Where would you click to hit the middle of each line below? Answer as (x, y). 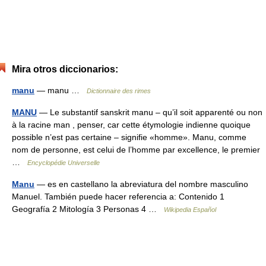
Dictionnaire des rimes (119, 91)
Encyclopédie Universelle (64, 163)
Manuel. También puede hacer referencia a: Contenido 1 (118, 197)
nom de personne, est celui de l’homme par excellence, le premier (136, 150)
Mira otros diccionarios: (65, 69)
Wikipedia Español (190, 210)
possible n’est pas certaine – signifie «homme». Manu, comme (129, 137)
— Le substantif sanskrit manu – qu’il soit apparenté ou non (150, 112)
